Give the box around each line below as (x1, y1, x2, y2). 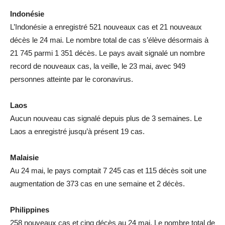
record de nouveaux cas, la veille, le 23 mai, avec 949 (10, 61, 185, 70)
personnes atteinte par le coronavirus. (10, 74, 133, 83)
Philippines (10, 205, 49, 214)
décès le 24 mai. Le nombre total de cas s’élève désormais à (10, 35, 208, 44)
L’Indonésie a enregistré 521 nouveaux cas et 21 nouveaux (10, 22, 202, 31)
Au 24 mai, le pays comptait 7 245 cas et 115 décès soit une (10, 166, 206, 175)
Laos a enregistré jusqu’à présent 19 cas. (10, 127, 145, 136)
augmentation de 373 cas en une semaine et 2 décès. (10, 179, 185, 188)
